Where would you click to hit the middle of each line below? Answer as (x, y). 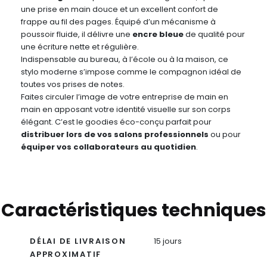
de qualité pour (214, 35)
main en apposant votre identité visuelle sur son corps (126, 110)
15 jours (168, 241)
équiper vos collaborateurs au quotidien (108, 147)
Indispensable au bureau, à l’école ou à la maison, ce (125, 60)
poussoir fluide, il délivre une (77, 35)
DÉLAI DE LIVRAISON (78, 241)
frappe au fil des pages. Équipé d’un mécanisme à (118, 22)
